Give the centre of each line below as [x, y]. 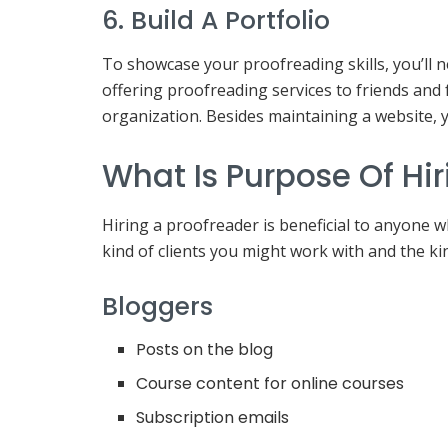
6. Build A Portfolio [216, 21]
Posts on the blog [205, 349]
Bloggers [157, 307]
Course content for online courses [270, 383]
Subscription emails [213, 417]
